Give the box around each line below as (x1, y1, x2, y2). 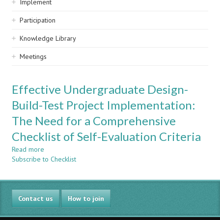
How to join (68, 194, 104, 203)
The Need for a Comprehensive (12, 113, 176, 128)
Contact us (18, 194, 53, 203)
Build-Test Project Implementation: (12, 98, 195, 112)
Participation (20, 16, 55, 25)
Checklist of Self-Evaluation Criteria (12, 129, 201, 143)
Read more (12, 145, 44, 154)
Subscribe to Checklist (12, 155, 76, 164)
